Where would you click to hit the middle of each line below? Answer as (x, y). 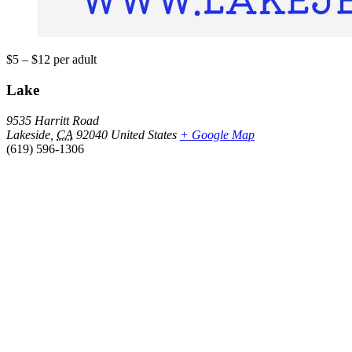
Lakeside (28, 134)
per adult (75, 60)
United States (144, 134)
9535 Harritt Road (53, 120)
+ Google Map (217, 134)
